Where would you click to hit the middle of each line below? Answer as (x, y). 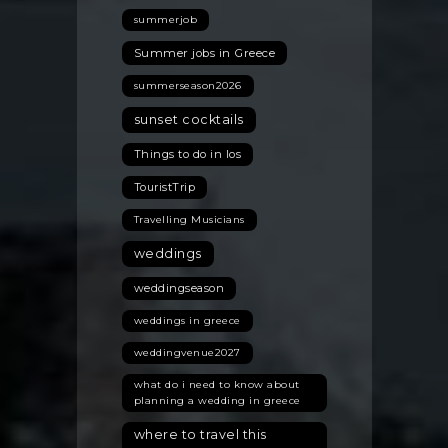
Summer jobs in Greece (204, 53)
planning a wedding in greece (217, 401)
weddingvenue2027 (187, 353)
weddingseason (178, 288)
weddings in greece (187, 321)
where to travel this (200, 435)
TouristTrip (164, 187)
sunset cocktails (188, 120)
